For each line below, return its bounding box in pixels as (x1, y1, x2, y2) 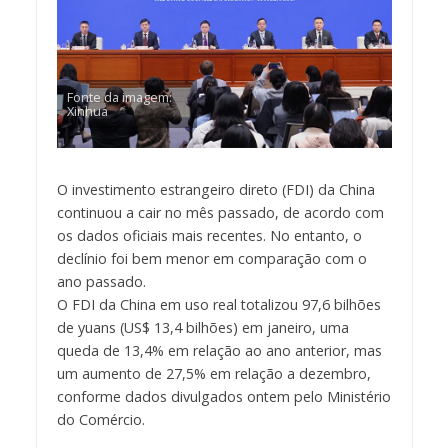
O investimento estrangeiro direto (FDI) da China (56, 180, 375, 200)
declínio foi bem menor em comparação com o (56, 249, 367, 269)
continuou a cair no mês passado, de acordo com (56, 203, 384, 223)
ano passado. (56, 272, 146, 292)
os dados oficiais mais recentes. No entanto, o (56, 226, 362, 246)
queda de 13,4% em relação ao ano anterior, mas (56, 341, 382, 361)
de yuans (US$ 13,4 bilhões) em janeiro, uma (56, 318, 349, 338)
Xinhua (66, 102, 108, 121)
